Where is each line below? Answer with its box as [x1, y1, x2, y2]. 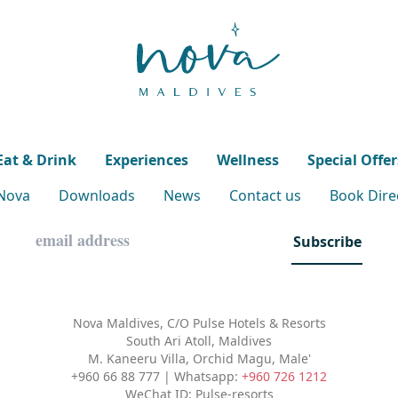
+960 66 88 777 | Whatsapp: [71, 368, 242, 386]
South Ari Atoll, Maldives [126, 332, 272, 350]
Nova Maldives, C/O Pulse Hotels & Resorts [72, 314, 326, 332]
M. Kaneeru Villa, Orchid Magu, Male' [87, 350, 311, 368]
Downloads [58, 186, 135, 206]
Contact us [228, 186, 301, 206]
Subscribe [292, 232, 362, 252]
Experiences [105, 150, 188, 171]
